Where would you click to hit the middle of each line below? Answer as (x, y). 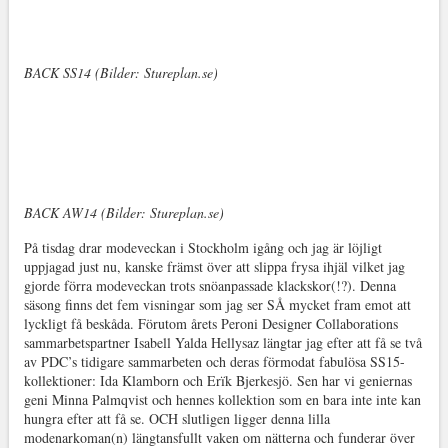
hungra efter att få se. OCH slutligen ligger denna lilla (176, 418)
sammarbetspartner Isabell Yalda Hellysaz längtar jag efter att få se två (222, 342)
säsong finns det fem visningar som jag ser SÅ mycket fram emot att (217, 304)
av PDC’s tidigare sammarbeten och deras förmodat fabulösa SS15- (214, 361)
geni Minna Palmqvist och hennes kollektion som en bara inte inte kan (222, 399)
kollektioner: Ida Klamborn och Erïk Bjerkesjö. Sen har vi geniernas (217, 380)
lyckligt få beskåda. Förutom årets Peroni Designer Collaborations (210, 323)
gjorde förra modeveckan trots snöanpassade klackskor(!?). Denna (209, 285)
